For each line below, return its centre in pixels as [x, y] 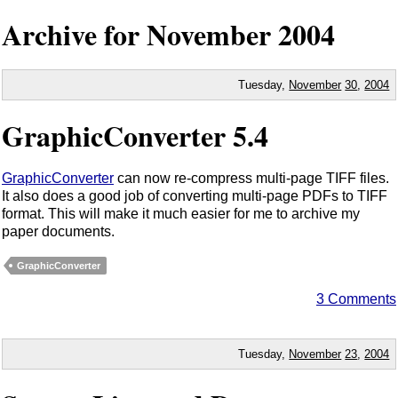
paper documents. [58, 232]
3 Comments [356, 299]
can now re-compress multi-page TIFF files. [251, 179]
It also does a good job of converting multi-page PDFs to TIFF [195, 196]
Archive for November [140, 35]
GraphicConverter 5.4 [135, 135]
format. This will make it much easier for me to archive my [181, 214]
